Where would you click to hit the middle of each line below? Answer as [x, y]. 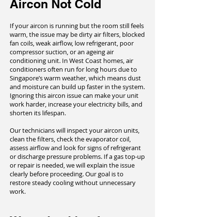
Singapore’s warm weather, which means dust [75, 78]
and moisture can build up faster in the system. [77, 87]
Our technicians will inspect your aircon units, [75, 130]
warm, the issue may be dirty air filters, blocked [77, 34]
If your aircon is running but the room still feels [77, 26]
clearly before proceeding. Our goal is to [67, 174]
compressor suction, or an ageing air [62, 52]
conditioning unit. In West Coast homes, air [71, 61]
